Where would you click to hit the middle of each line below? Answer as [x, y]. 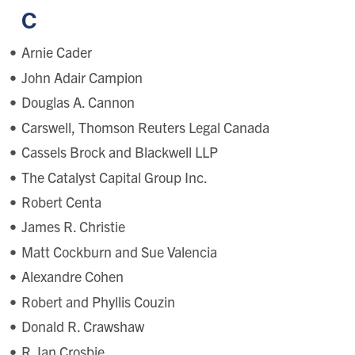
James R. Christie [73, 227]
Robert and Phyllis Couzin [98, 301]
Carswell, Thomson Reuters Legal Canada [145, 127]
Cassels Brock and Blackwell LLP [119, 152]
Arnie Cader [56, 52]
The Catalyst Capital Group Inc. [114, 177]
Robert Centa [61, 202]
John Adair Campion [82, 77]
